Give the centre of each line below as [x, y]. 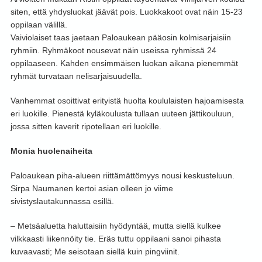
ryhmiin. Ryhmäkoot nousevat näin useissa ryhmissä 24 [113, 51]
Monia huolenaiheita [51, 151]
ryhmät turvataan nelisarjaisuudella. [76, 76]
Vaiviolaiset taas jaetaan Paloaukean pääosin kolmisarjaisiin [120, 38]
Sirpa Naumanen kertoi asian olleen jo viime [92, 189]
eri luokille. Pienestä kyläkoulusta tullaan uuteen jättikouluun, [122, 114]
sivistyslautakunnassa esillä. [62, 201]
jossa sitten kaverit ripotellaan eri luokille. [86, 127]
